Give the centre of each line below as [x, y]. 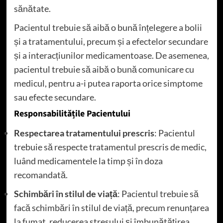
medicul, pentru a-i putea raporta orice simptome [108, 83]
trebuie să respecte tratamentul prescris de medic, [110, 147]
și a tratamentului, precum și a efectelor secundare [111, 41]
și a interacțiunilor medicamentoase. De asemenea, [111, 55]
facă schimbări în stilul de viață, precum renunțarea [111, 207]
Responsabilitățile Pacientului [72, 113]
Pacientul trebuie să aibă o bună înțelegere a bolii [108, 27]
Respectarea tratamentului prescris [84, 133]
